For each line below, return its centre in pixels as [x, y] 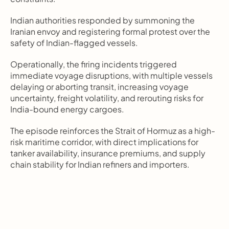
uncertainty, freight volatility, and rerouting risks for [107, 98]
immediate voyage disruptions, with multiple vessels [111, 75]
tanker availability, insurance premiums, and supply [108, 153]
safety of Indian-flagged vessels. [74, 43]
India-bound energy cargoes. [67, 109]
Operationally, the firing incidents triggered [94, 64]
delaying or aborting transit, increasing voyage [99, 87]
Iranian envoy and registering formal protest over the [110, 31]
